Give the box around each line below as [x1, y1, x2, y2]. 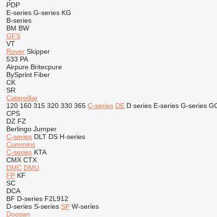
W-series [71, 202, 99, 210]
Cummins [6, 140, 35, 148]
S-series [33, 202, 59, 210]
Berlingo [6, 125, 31, 133]
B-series [6, 16, 31, 24]
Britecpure [30, 63, 62, 71]
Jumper [33, 125, 57, 133]
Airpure [6, 63, 29, 71]
